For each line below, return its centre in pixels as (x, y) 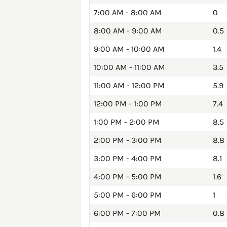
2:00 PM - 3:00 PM (128, 140)
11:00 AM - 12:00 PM (129, 86)
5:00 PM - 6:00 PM (128, 195)
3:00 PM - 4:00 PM (128, 159)
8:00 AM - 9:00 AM (128, 31)
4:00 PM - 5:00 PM (128, 177)
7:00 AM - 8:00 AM (128, 13)
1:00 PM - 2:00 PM (127, 122)
